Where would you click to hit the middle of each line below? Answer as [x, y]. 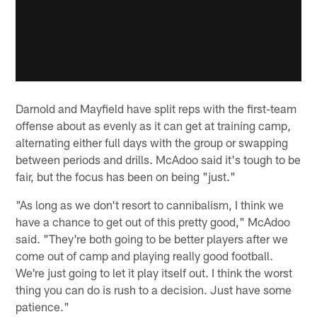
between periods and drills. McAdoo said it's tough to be [158, 160]
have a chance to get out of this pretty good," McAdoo [153, 222]
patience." [43, 307]
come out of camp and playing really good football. [145, 256]
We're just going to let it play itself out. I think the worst [154, 273]
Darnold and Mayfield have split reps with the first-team [156, 109]
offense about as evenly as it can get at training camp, [154, 126]
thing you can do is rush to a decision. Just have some [154, 290]
